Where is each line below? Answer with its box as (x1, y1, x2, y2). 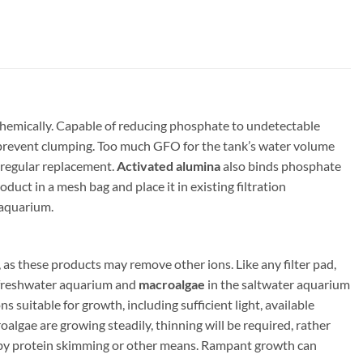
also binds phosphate (220, 158, 341, 173)
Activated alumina (117, 158, 220, 173)
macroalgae (139, 275, 205, 292)
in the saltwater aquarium (205, 275, 350, 292)
